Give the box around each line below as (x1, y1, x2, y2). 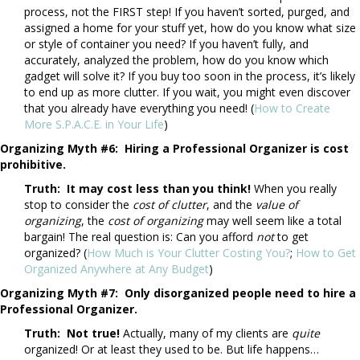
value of (256, 197, 298, 213)
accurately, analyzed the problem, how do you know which (24, 52, 329, 68)
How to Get (296, 245, 356, 261)
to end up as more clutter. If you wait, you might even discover (24, 84, 350, 100)
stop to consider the (24, 197, 133, 213)
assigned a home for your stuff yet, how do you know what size (24, 20, 356, 36)
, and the (207, 197, 256, 213)
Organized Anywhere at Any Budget (24, 261, 209, 277)
